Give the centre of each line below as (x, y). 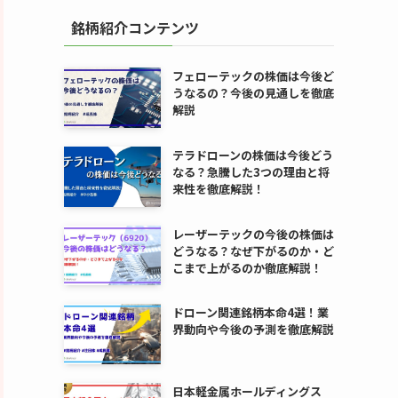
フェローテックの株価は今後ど (253, 76)
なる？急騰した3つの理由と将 (251, 172)
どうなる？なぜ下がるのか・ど (253, 251)
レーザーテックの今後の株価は (253, 234)
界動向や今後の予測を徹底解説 (253, 330)
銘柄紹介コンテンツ (135, 28)
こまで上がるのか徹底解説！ (247, 267)
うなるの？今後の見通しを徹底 (253, 93)
